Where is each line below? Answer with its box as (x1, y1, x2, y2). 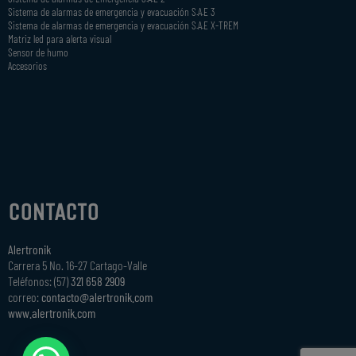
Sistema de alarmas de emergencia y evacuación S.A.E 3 (8, 4, 215, 18)
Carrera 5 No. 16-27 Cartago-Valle (8, 257, 147, 273)
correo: (8, 288, 41, 304)
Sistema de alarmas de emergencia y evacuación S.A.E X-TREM (8, 17, 238, 32)
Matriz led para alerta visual (8, 31, 111, 45)
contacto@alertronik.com (41, 288, 153, 304)
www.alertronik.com (8, 304, 95, 320)
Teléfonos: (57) (8, 273, 71, 288)
